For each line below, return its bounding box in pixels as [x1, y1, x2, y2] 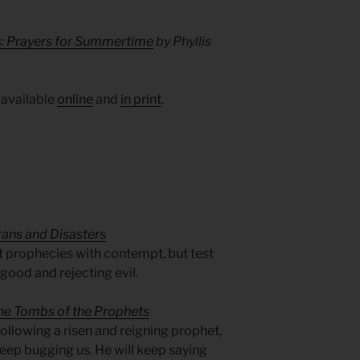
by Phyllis [153, 34, 211, 50]
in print [121, 92, 162, 108]
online [57, 92, 93, 108]
